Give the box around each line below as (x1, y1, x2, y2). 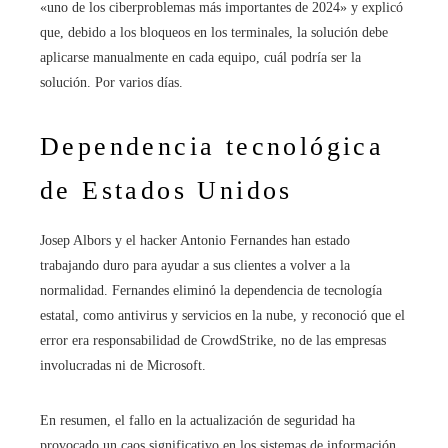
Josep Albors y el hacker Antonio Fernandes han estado (40, 232, 350, 248)
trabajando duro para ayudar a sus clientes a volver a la (40, 257, 350, 273)
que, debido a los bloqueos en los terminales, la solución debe (40, 24, 388, 40)
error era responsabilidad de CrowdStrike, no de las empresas (40, 332, 386, 348)
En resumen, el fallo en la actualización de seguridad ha (40, 412, 355, 428)
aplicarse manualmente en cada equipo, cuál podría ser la (40, 49, 361, 65)
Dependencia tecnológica (40, 131, 385, 161)
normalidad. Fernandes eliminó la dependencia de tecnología (40, 282, 382, 298)
